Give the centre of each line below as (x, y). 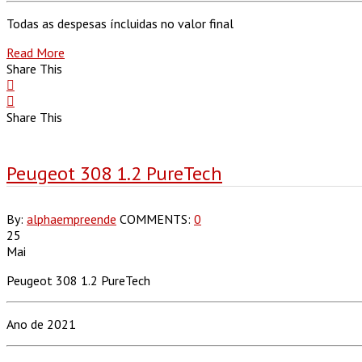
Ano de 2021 (41, 324)
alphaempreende (72, 219)
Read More (36, 52)
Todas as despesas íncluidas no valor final (120, 23)
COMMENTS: (157, 219)
